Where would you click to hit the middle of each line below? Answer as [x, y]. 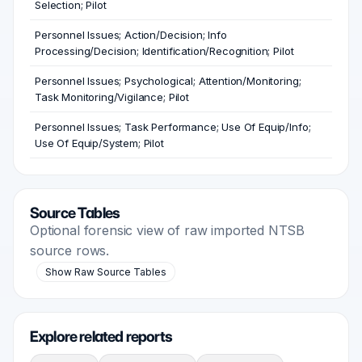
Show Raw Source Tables [106, 272]
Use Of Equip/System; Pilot [99, 143]
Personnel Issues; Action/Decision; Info [131, 35]
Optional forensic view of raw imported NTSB [168, 231]
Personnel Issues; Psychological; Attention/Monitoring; [168, 81]
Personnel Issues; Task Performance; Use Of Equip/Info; [173, 127]
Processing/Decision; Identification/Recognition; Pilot [164, 51]
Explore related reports [101, 337]
